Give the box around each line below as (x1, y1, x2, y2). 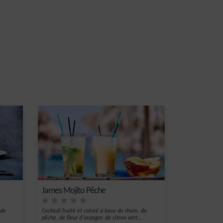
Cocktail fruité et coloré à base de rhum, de (42, 208, 147, 214)
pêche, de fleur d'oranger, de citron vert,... (42, 215, 143, 221)
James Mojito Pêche (42, 186, 106, 196)
